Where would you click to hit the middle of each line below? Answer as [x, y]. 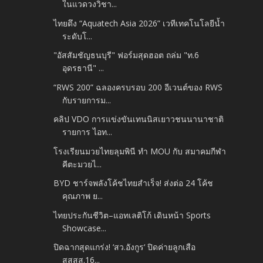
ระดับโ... [77, 36]
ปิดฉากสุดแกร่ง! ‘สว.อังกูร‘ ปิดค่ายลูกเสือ [125, 247]
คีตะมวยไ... [82, 164]
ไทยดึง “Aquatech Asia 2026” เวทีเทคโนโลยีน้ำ [139, 23]
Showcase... [85, 228]
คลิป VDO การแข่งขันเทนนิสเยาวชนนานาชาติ [139, 119]
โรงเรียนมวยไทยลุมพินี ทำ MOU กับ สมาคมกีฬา [140, 151]
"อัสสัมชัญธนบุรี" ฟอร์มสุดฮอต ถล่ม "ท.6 [127, 55]
